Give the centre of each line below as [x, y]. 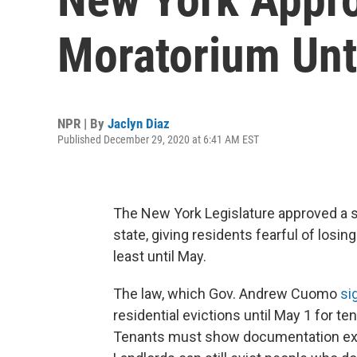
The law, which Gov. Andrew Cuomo [227, 294]
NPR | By [82, 124]
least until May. [160, 256]
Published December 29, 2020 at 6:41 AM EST [158, 139]
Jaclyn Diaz [139, 124]
